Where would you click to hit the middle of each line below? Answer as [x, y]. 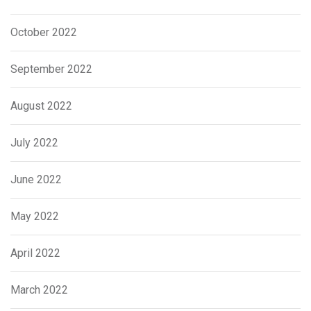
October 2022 [44, 33]
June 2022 [36, 180]
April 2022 [35, 253]
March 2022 [39, 290]
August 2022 [41, 106]
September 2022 [51, 69]
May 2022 [35, 217]
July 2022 [34, 143]
